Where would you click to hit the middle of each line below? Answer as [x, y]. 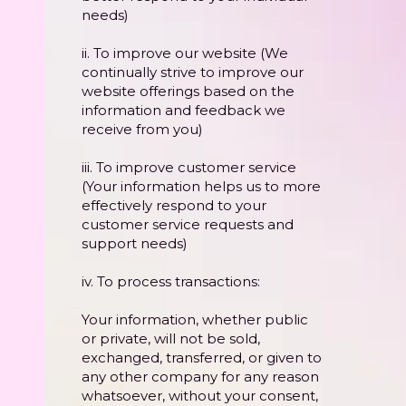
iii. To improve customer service [189, 168]
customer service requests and [188, 225]
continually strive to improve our [193, 72]
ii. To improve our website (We [185, 53]
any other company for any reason [200, 377]
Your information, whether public [195, 320]
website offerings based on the [188, 92]
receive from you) [142, 130]
